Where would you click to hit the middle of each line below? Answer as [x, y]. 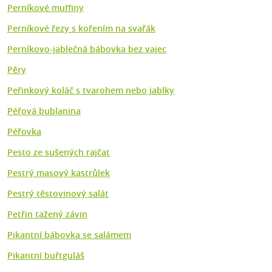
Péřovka [24, 132]
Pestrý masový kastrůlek [59, 173]
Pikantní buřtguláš [46, 256]
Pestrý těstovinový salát [58, 194]
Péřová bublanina [44, 111]
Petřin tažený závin [47, 214]
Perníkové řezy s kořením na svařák [81, 29]
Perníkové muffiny [46, 8]
